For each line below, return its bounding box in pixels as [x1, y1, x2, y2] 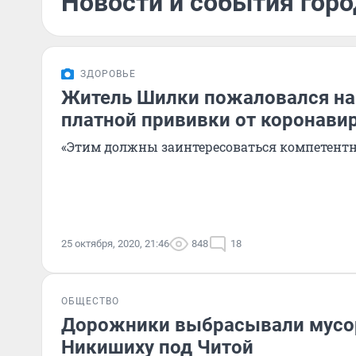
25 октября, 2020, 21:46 [61, 238, 169, 250]
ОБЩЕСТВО [61, 296, 119, 307]
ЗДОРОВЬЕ [80, 68, 136, 79]
